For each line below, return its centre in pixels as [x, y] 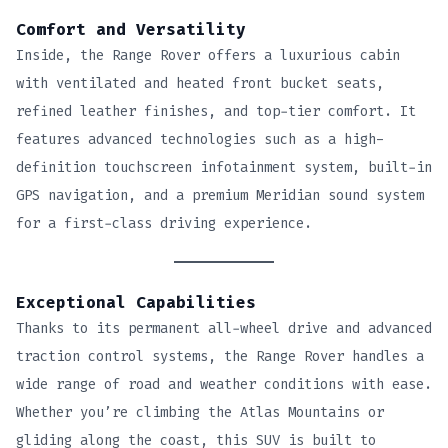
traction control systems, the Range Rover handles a [220, 356]
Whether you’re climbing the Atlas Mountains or [200, 412]
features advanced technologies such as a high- [200, 140]
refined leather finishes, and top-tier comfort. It [216, 112]
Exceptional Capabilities [136, 302]
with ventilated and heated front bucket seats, [200, 84]
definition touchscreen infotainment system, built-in [224, 168]
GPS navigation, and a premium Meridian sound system [220, 196]
